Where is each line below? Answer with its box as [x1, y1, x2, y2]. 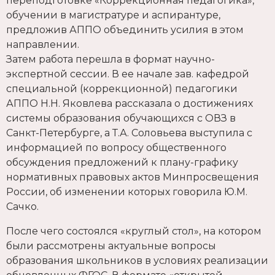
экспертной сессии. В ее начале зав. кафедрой [6, 68, 249, 80]
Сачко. [6, 201, 39, 213]
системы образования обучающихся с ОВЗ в [6, 112, 236, 125]
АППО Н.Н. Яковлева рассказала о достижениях [6, 98, 253, 110]
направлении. [6, 39, 79, 51]
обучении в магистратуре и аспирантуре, [6, 9, 220, 21]
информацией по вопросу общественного [6, 142, 227, 154]
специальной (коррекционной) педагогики [6, 83, 238, 95]
